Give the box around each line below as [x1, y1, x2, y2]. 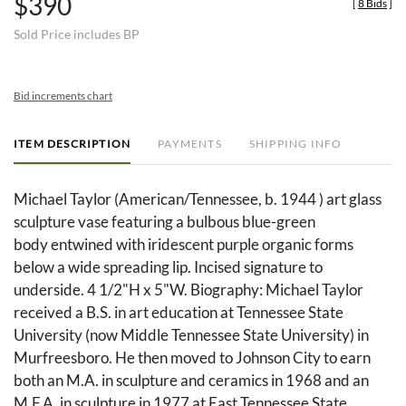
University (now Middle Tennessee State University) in [14, 325, 369, 345]
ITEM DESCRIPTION [14, 137, 131, 151]
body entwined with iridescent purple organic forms [14, 235, 353, 255]
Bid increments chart [14, 89, 112, 103]
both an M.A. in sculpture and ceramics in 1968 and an [14, 371, 369, 391]
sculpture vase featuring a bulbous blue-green [14, 212, 315, 232]
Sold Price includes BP [14, 26, 140, 43]
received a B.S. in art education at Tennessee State [14, 303, 343, 323]
